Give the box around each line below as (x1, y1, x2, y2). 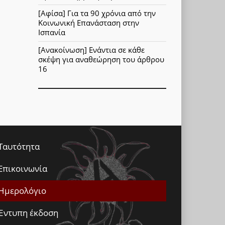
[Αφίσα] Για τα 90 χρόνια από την (38, 8, 156, 19)
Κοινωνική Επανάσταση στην (38, 18, 139, 28)
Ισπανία (38, 27, 65, 38)
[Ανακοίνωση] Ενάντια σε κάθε (38, 45, 145, 55)
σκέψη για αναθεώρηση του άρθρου (38, 54, 164, 65)
